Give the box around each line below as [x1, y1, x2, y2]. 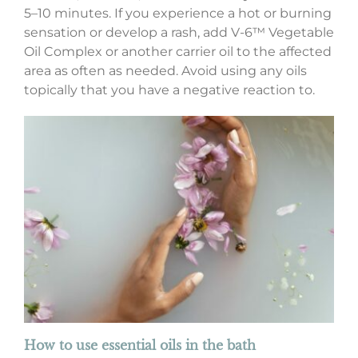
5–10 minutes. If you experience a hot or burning [23, 5, 332, 21]
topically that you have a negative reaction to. [23, 82, 315, 97]
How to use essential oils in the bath [23, 336, 256, 353]
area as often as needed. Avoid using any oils [23, 62, 307, 78]
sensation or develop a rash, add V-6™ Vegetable [23, 24, 334, 40]
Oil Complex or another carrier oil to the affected [23, 43, 332, 59]
